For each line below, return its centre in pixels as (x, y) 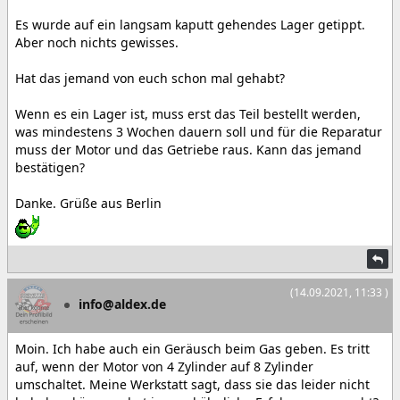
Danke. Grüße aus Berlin (88, 203)
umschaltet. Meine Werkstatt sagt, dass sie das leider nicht (192, 384)
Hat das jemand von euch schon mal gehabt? (152, 78)
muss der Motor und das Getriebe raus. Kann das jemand (188, 150)
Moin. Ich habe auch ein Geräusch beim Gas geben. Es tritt (192, 349)
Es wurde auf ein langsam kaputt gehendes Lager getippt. (190, 25)
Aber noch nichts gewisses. (99, 42)
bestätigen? (50, 167)
